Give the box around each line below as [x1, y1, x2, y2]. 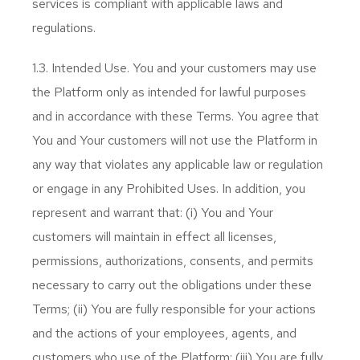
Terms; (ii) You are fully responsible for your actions [32, 301, 316, 317]
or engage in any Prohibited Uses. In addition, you [32, 180, 305, 197]
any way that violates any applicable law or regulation [32, 156, 323, 173]
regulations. [32, 19, 96, 36]
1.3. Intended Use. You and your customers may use [32, 59, 317, 76]
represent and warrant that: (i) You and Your [32, 204, 273, 221]
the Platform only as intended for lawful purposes [32, 84, 306, 100]
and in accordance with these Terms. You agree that [32, 108, 319, 125]
